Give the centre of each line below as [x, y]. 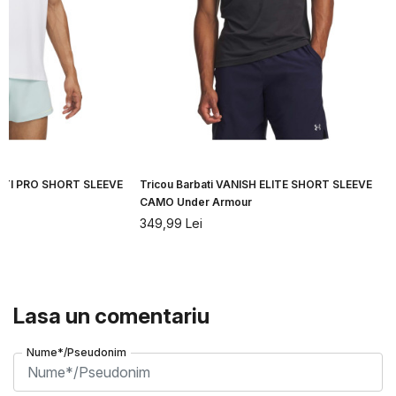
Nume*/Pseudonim [76, 353]
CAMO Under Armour [196, 202]
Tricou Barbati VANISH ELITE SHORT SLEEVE [256, 184]
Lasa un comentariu [111, 316]
